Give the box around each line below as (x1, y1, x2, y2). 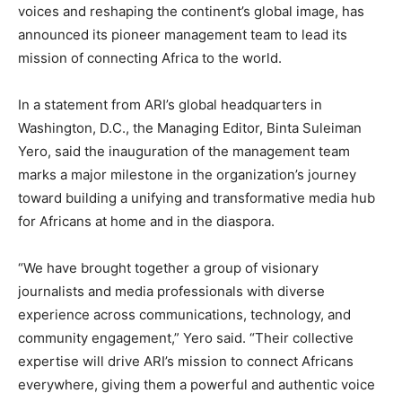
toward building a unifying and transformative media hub (18, 189, 375, 206)
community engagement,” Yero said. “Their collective (18, 329, 354, 346)
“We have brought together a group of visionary (18, 259, 319, 276)
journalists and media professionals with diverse (18, 283, 325, 300)
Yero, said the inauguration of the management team (18, 143, 350, 160)
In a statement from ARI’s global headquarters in (18, 96, 322, 113)
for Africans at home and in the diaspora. (18, 213, 275, 230)
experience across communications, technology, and (18, 306, 351, 323)
